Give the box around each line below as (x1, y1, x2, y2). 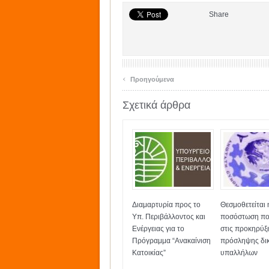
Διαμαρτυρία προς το (132, 201, 201, 209)
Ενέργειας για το (132, 225, 184, 233)
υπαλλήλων (220, 249, 259, 257)
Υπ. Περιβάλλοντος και (132, 213, 205, 221)
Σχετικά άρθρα (122, 99, 190, 111)
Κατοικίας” (132, 249, 166, 257)
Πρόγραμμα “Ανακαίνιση (132, 237, 211, 245)
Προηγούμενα (128, 76, 174, 83)
